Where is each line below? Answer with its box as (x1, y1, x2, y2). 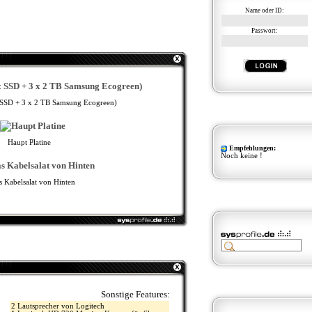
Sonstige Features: (100, 289, 170, 299)
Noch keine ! (221, 152, 263, 160)
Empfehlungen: (227, 144, 276, 152)
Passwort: (251, 27, 278, 34)
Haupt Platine (7, 139, 51, 146)
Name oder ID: (245, 7, 284, 14)
